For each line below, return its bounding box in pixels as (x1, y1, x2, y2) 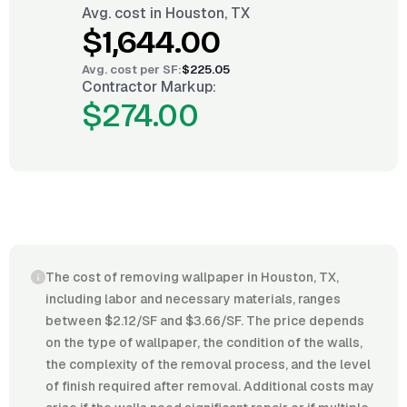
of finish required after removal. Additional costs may (45, 378, 374, 394)
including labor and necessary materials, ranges (45, 291, 341, 307)
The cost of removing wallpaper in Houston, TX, (45, 269, 339, 285)
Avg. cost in (82, 4, 165, 23)
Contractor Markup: (82, 77, 216, 96)
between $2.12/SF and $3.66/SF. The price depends (45, 313, 364, 329)
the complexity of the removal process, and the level (45, 356, 371, 372)
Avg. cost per (82, 62, 163, 77)
